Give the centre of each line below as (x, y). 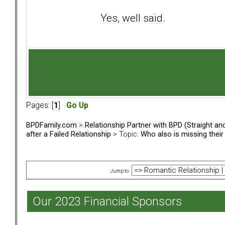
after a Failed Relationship (69, 134)
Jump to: (120, 171)
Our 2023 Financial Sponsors (107, 202)
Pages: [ (40, 106)
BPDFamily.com (51, 125)
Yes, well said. (133, 18)
